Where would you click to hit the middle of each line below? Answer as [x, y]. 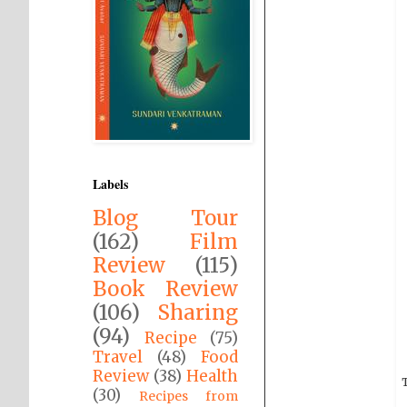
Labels [110, 184]
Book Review [165, 289]
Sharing [198, 313]
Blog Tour [165, 218]
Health [212, 376]
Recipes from [189, 396]
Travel [118, 357]
